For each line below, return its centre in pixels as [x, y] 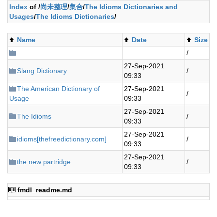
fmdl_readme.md [45, 190]
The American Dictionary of [58, 89]
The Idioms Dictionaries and [131, 7]
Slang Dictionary [42, 71]
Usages [22, 16]
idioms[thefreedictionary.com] [62, 139]
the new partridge [44, 162]
